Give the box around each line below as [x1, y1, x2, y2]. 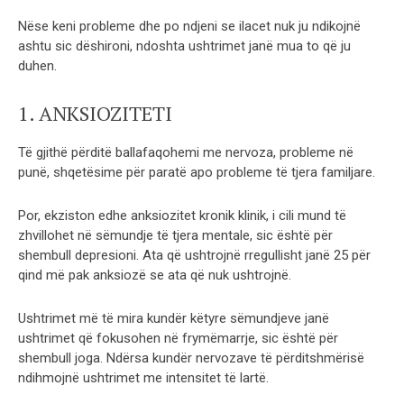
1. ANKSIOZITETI [18, 99, 172, 126]
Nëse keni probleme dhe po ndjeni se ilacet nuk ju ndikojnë [18, 17, 361, 34]
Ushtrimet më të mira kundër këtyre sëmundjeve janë [18, 309, 329, 326]
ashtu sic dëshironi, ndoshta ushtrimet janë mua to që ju [18, 37, 351, 54]
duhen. [18, 57, 57, 74]
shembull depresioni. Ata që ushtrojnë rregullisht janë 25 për [18, 246, 371, 263]
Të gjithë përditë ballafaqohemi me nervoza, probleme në [18, 143, 353, 161]
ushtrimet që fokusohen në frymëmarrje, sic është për [18, 329, 338, 346]
